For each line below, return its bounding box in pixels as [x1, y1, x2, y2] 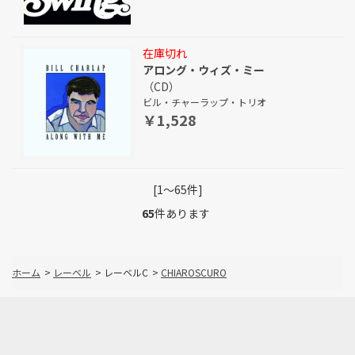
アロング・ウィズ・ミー [143, 62, 265, 78]
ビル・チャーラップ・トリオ [143, 95, 266, 109]
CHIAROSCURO [161, 265, 227, 279]
